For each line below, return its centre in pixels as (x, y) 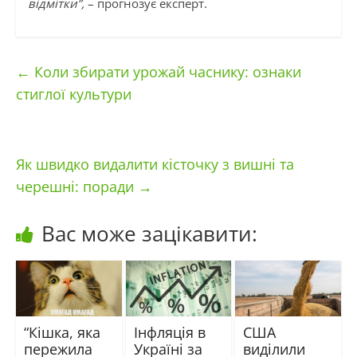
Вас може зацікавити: (149, 234)
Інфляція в (169, 332)
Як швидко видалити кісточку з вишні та (155, 165)
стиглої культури (73, 94)
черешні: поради (76, 187)
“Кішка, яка (62, 332)
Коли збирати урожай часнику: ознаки (165, 72)
